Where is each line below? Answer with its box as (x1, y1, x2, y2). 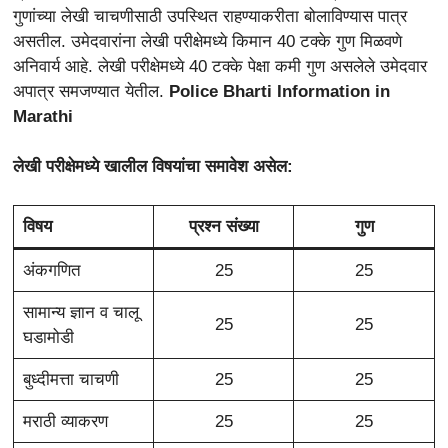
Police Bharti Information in (169, 81, 390, 101)
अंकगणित (22, 260, 81, 280)
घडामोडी (22, 327, 74, 347)
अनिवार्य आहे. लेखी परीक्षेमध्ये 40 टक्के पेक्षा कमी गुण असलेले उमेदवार (13, 56, 427, 76)
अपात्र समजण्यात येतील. (13, 81, 169, 101)
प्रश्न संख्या (188, 216, 259, 236)
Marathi (13, 106, 73, 126)
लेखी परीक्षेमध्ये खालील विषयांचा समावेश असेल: (13, 157, 293, 177)
